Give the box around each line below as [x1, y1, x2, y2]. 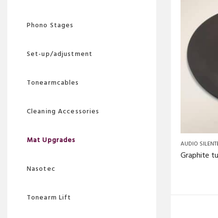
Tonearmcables [27, 77, 79, 88]
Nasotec [27, 163, 55, 174]
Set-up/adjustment [27, 48, 93, 59]
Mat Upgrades [27, 134, 76, 145]
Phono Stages [27, 19, 74, 31]
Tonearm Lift [27, 192, 72, 203]
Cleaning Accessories [27, 106, 100, 117]
